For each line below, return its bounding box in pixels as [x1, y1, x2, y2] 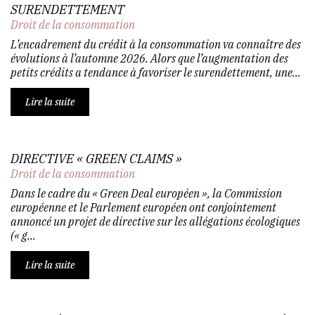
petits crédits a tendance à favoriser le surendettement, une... [11, 65, 301, 79]
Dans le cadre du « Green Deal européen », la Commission [11, 186, 282, 200]
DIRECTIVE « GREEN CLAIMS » [11, 150, 182, 167]
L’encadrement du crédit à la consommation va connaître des [11, 37, 301, 51]
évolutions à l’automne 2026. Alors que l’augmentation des [11, 51, 288, 65]
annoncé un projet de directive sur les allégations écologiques [11, 214, 300, 229]
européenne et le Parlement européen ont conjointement [11, 200, 276, 214]
